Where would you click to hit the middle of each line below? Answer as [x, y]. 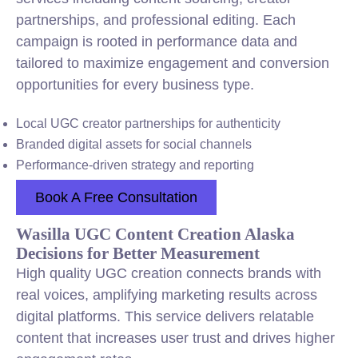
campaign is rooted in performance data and [157, 42]
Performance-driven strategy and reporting [135, 165]
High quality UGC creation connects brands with [169, 273]
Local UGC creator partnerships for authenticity [148, 123]
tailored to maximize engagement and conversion [173, 63]
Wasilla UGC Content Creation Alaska [155, 234]
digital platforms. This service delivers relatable [165, 316]
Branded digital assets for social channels [134, 144]
